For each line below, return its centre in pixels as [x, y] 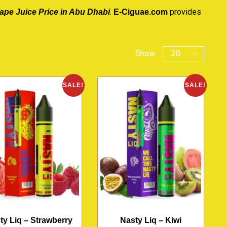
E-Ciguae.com [141, 12]
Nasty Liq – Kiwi [151, 220]
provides [184, 12]
